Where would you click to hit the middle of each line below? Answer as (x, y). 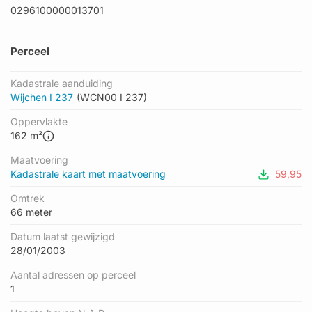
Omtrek (28, 198)
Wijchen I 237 (42, 97)
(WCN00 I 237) (112, 97)
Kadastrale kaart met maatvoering (88, 174)
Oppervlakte (39, 122)
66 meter (31, 212)
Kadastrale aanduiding (62, 83)
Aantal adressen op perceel (73, 275)
